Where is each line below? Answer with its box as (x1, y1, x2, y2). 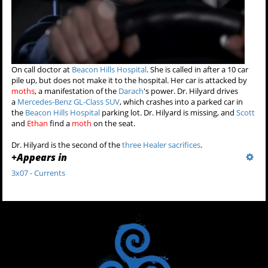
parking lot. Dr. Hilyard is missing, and (100, 107, 237, 118)
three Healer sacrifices (122, 139, 201, 151)
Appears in (17, 151, 68, 165)
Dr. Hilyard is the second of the (11, 139, 123, 151)
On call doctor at (11, 64, 72, 75)
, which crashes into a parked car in (120, 96, 243, 108)
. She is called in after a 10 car (147, 64, 249, 75)
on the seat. (92, 118, 136, 129)
